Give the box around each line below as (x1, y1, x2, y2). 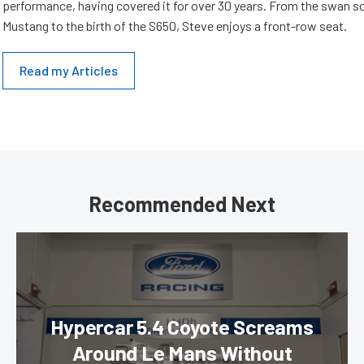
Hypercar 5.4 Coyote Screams (50, 314, 314, 339)
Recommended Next (89, 191, 275, 216)
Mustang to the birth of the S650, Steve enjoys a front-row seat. (2, 18, 347, 33)
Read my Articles (19, 63, 118, 78)
